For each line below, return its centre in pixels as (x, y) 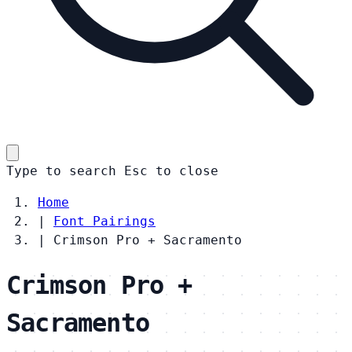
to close (187, 170)
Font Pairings (104, 221)
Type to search (61, 170)
